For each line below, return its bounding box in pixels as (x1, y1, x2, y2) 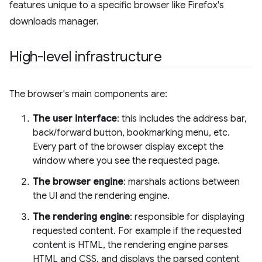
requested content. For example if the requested (33, 225, 242, 237)
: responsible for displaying (130, 211, 244, 223)
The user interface (33, 113, 117, 125)
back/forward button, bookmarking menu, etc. (33, 127, 230, 139)
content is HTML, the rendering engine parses (33, 239, 228, 251)
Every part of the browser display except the (33, 141, 223, 153)
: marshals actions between (123, 176, 240, 188)
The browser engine (33, 176, 123, 188)
